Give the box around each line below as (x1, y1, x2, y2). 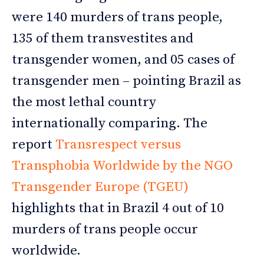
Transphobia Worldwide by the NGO (12, 157, 233, 175)
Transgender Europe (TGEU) (12, 179, 189, 196)
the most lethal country (12, 94, 156, 111)
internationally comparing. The (12, 115, 207, 133)
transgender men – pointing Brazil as (12, 72, 241, 90)
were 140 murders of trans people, (12, 9, 223, 27)
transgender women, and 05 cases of (12, 51, 235, 69)
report (12, 136, 55, 154)
